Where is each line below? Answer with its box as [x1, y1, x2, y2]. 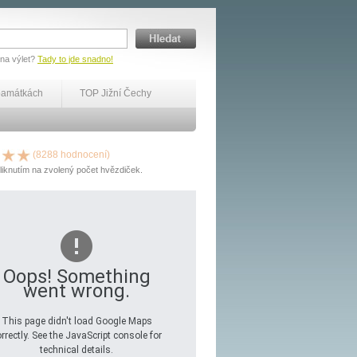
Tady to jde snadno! [37, 54, 113, 64]
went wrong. [23, 280, 130, 302]
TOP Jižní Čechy [80, 88, 151, 99]
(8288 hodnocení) [30, 149, 110, 160]
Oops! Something [2, 265, 151, 288]
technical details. [40, 344, 113, 355]
